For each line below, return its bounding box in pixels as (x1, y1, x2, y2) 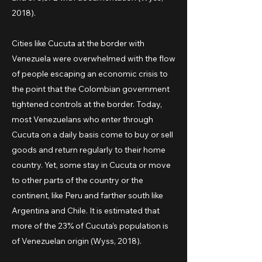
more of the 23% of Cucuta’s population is (12, 220, 168, 231)
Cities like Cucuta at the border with (12, 38, 144, 49)
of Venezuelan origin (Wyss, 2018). (12, 236, 143, 246)
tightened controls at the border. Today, (12, 99, 162, 109)
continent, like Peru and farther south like (12, 190, 163, 201)
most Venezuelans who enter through (12, 114, 153, 125)
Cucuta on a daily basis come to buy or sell (12, 129, 173, 140)
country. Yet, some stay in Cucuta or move (12, 160, 171, 170)
